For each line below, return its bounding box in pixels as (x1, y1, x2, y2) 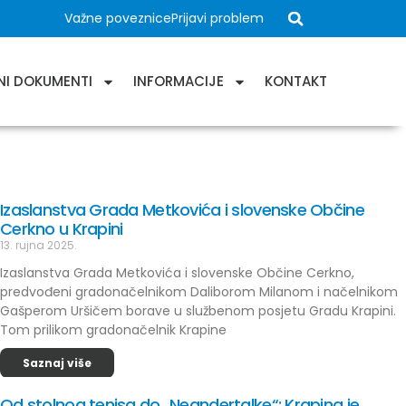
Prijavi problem (171, 9, 264, 28)
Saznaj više (23, 355, 92, 371)
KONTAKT (265, 72, 327, 91)
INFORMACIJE (133, 72, 224, 91)
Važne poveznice (64, 9, 171, 28)
